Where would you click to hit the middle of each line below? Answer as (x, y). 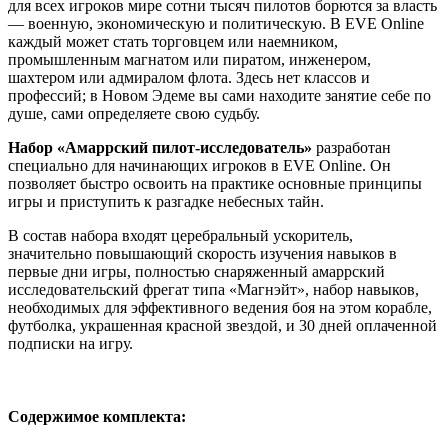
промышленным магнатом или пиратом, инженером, (189, 59)
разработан (351, 147)
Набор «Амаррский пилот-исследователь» (160, 147)
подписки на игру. (70, 343)
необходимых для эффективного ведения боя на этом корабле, (220, 307)
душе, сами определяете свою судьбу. (134, 113)
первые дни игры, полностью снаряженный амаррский (196, 271)
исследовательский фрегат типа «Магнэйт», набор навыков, (213, 289)
